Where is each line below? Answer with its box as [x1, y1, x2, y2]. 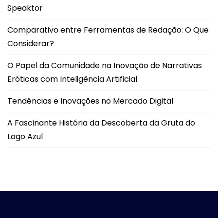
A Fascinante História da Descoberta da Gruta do [7, 117, 195, 128]
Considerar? [7, 37, 54, 49]
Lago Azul [7, 130, 43, 142]
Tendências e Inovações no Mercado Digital [7, 95, 173, 107]
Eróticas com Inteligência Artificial [7, 73, 137, 85]
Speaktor [7, 2, 43, 14]
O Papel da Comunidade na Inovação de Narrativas [7, 59, 202, 71]
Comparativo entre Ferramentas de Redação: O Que [7, 24, 209, 36]
